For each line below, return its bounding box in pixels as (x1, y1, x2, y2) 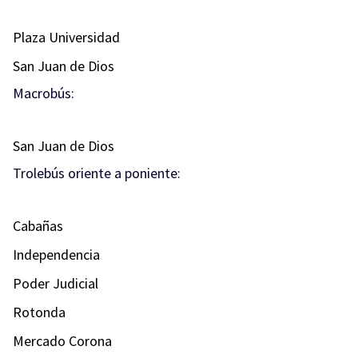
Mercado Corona (13, 332, 112, 350)
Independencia (13, 245, 100, 264)
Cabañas (13, 217, 63, 235)
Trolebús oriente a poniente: (13, 164, 181, 182)
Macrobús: (13, 84, 74, 102)
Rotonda (13, 303, 66, 321)
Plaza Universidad (13, 28, 120, 46)
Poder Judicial (13, 274, 98, 292)
